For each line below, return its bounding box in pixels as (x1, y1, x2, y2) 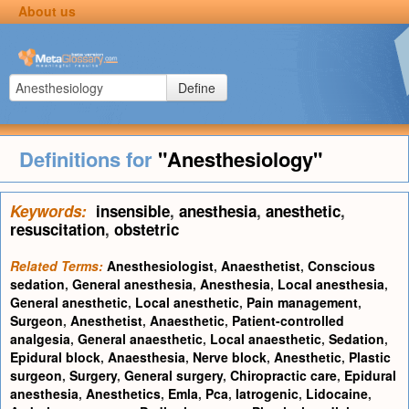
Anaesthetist (221, 257, 300, 275)
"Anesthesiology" (157, 144, 322, 173)
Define (178, 79, 215, 97)
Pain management (246, 293, 358, 311)
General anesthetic (10, 293, 128, 311)
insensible (96, 200, 170, 222)
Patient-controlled (232, 311, 344, 330)
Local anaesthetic (210, 330, 321, 348)
